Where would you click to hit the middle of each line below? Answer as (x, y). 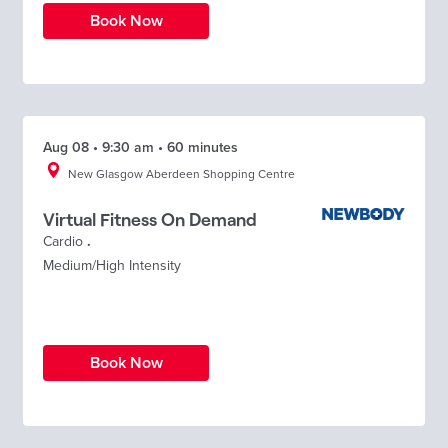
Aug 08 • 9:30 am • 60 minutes (140, 147)
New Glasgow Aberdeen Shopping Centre (181, 173)
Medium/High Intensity (112, 265)
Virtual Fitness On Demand (150, 218)
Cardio (63, 241)
